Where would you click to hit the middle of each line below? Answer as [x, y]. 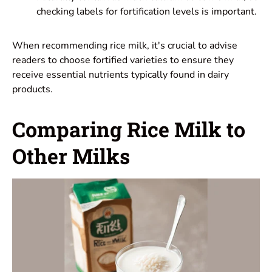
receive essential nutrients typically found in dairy [121, 74]
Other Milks [71, 155]
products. [32, 89]
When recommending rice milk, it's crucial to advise [125, 45]
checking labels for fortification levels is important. [147, 11]
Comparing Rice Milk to [129, 129]
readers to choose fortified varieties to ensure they [123, 60]
